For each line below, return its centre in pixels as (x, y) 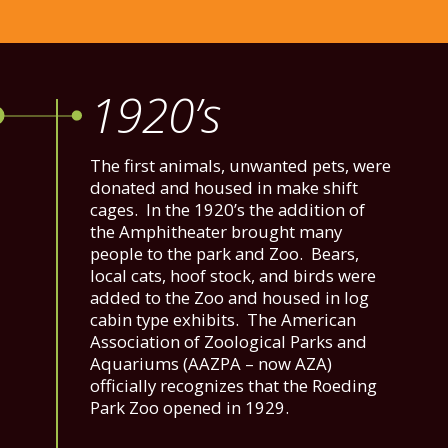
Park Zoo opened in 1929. (189, 408)
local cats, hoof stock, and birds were (233, 276)
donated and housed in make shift (224, 188)
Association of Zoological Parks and (228, 342)
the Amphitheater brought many (216, 232)
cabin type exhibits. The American (223, 320)
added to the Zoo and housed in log (229, 298)
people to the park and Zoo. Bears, (224, 254)
